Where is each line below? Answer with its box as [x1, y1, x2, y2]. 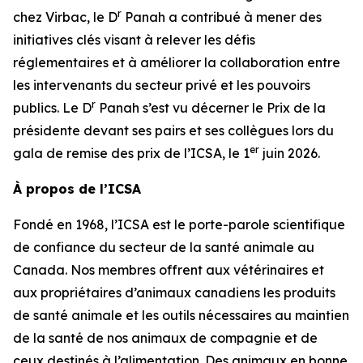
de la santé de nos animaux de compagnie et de [13, 330, 318, 346]
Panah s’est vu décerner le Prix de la [96, 100, 326, 116]
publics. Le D [13, 100, 92, 116]
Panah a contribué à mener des [122, 9, 322, 25]
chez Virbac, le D [13, 9, 117, 25]
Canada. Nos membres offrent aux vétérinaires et [13, 262, 324, 278]
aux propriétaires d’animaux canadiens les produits [13, 284, 335, 301]
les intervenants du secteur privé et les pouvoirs [13, 77, 310, 93]
